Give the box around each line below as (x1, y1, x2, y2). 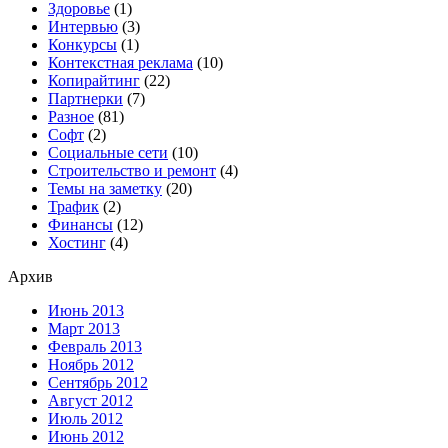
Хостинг (48, 234, 106, 252)
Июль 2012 (48, 410, 123, 428)
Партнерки (48, 90, 123, 108)
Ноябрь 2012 (48, 356, 134, 374)
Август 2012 (48, 392, 133, 410)
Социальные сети (48, 144, 168, 162)
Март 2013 (48, 320, 120, 338)
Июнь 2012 (48, 428, 124, 446)
